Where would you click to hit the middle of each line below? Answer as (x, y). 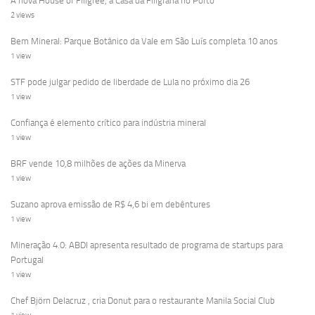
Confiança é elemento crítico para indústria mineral (108, 122)
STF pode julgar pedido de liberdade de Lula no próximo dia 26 (130, 82)
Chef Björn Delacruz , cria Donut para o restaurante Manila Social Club (143, 300)
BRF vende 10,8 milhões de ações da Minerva (98, 163)
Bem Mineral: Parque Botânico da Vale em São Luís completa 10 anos (144, 41)
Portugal (27, 259)
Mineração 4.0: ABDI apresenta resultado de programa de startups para (147, 245)
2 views (22, 15)
